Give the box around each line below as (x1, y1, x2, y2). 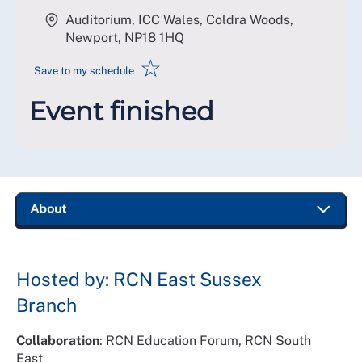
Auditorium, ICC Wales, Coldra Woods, (65, 12, 293, 27)
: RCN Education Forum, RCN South (99, 333, 311, 348)
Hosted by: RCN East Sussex (16, 267, 262, 290)
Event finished (29, 95, 214, 127)
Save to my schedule (34, 64, 134, 77)
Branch (16, 293, 77, 316)
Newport (65, 30, 118, 45)
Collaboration (16, 333, 99, 348)
